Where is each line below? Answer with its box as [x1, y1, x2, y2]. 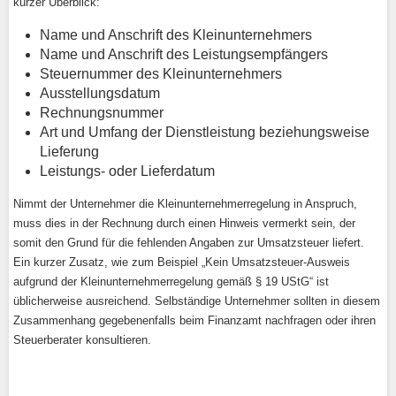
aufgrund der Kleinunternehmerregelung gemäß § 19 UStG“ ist [13, 275, 329, 288]
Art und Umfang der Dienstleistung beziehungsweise [40, 125, 369, 140]
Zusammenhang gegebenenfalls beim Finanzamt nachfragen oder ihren [13, 314, 376, 327]
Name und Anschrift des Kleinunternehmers [40, 27, 312, 42]
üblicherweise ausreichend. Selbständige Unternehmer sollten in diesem [13, 294, 380, 308]
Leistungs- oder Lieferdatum [40, 164, 215, 179]
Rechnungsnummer [40, 105, 164, 120]
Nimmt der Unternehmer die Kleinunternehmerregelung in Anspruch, [13, 197, 357, 210]
